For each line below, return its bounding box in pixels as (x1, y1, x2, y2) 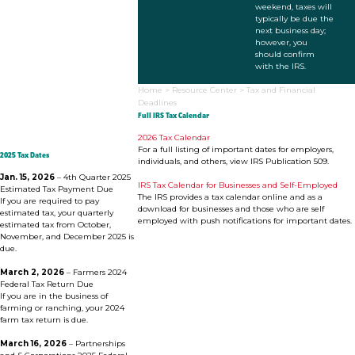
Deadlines (137, 97, 177, 108)
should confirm (254, 48, 315, 59)
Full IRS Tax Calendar (137, 111, 209, 120)
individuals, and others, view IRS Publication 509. (137, 156, 329, 167)
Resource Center (171, 84, 237, 95)
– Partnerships (69, 338, 125, 349)
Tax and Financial (246, 84, 315, 95)
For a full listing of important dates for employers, (137, 144, 334, 155)
